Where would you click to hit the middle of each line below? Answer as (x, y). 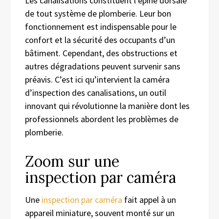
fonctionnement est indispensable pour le (101, 26)
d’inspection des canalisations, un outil (96, 92)
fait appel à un (149, 199)
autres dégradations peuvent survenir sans (103, 66)
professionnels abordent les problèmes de (102, 119)
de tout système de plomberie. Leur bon (98, 13)
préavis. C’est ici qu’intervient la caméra (97, 79)
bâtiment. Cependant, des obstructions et (101, 53)
